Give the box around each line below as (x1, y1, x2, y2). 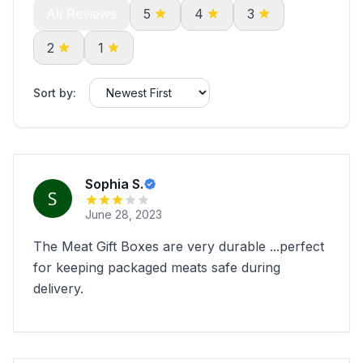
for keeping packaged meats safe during (33, 259, 280, 275)
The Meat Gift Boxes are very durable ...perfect (33, 238, 324, 254)
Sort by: (33, 85, 76, 100)
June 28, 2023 (85, 207, 162, 221)
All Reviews (46, 6, 117, 22)
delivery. (33, 280, 83, 297)
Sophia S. (85, 176, 143, 192)
